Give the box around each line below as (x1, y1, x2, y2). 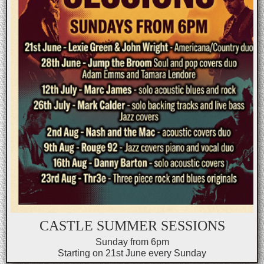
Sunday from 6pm (95, 236, 169, 247)
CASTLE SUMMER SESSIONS (39, 217, 225, 233)
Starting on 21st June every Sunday (58, 247, 206, 258)
